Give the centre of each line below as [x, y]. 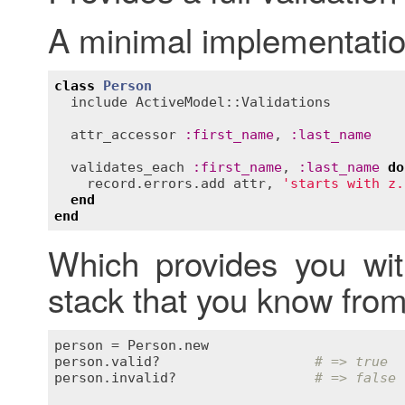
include [99, 102]
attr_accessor [123, 134]
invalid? [144, 377]
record [111, 183]
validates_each [127, 167]
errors [168, 183]
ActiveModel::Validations [233, 102]
